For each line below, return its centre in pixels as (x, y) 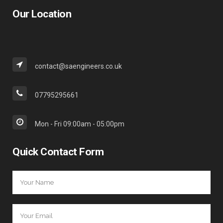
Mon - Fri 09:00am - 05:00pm (80, 124)
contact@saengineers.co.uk (78, 66)
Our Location (42, 14)
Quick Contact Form (58, 152)
